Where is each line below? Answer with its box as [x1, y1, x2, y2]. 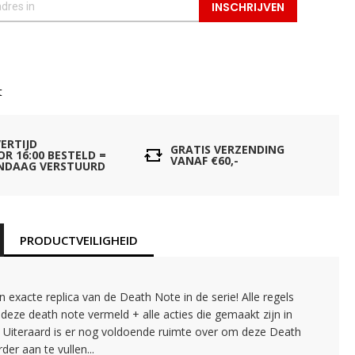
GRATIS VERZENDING [170, 142, 285, 157]
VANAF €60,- [170, 153, 239, 168]
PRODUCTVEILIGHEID [20, 232, 139, 248]
